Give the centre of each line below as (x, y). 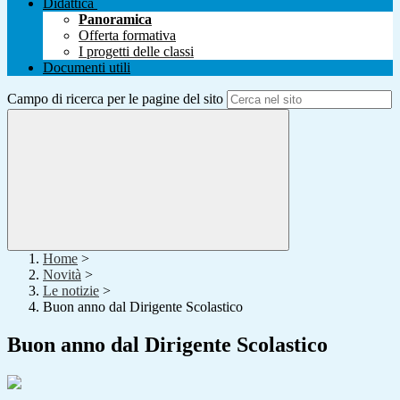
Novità (62, 275)
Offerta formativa (127, 36)
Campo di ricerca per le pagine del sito (115, 99)
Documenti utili (87, 68)
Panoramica (115, 20)
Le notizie (71, 291)
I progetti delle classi (136, 52)
